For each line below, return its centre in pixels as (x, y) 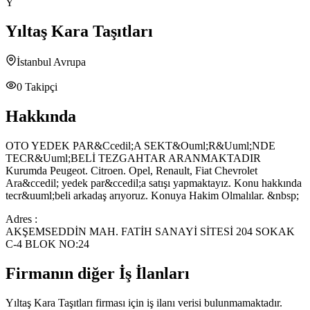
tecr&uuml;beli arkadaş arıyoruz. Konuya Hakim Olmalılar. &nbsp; (152, 196)
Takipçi (40, 87)
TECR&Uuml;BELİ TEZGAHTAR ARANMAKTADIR (133, 158)
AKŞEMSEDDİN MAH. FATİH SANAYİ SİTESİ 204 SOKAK (150, 232)
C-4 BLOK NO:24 (47, 244)
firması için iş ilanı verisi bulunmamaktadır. (188, 302)
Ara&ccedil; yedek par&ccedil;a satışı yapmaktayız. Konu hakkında (154, 183)
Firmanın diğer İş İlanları (98, 274)
